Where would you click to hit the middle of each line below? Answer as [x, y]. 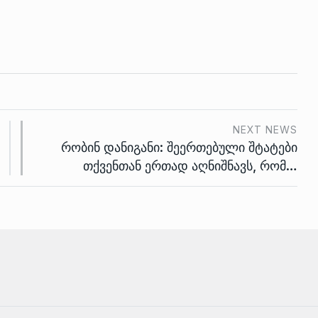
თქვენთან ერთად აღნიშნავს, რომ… [190, 166]
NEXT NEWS [265, 130]
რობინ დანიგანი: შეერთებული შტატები [179, 147]
